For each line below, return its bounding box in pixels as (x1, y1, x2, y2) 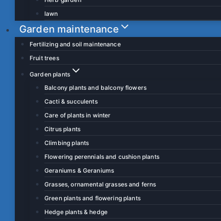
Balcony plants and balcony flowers (44, 83, 147, 91)
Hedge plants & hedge (44, 208, 108, 216)
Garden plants (30, 70, 70, 78)
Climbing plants (44, 139, 89, 147)
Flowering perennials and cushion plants (44, 152, 159, 160)
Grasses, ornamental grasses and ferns (44, 180, 156, 188)
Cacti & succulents (44, 97, 98, 105)
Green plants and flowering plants (44, 194, 141, 202)
